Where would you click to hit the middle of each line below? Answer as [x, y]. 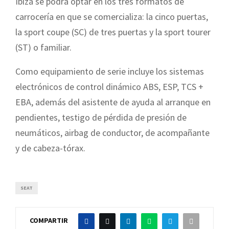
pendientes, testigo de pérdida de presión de [101, 117]
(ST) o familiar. [43, 47]
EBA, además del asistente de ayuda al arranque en [113, 102]
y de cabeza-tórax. [50, 148]
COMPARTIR [49, 221]
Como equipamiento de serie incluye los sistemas [110, 71]
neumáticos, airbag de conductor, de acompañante [112, 132]
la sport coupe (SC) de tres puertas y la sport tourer [113, 32]
